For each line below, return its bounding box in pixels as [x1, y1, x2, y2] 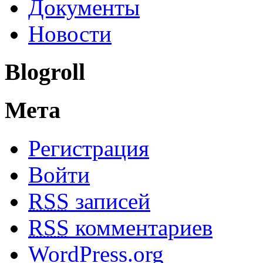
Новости [28, 21, 112, 46]
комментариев [69, 215, 213, 241]
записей [69, 188, 150, 214]
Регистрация [28, 136, 149, 161]
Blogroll [5, 58, 85, 85]
